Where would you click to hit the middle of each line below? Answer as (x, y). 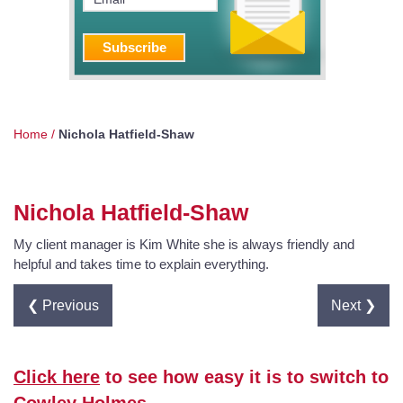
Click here (57, 377)
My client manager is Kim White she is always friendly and (184, 244)
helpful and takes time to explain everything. (141, 264)
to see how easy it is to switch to (244, 377)
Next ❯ (354, 305)
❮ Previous (63, 305)
